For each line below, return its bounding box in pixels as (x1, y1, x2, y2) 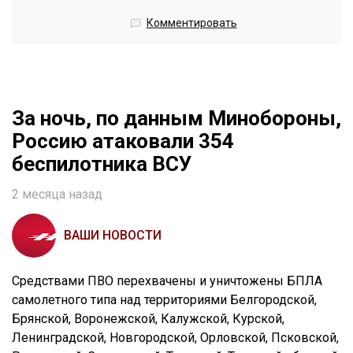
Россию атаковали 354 (12, 129, 234, 154)
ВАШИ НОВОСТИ (64, 228, 162, 243)
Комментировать (146, 17, 237, 30)
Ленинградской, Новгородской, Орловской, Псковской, (12, 330, 339, 346)
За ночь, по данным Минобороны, (12, 106, 341, 131)
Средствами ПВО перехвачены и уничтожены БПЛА (12, 273, 322, 289)
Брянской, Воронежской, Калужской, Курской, (12, 311, 284, 327)
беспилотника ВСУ (12, 152, 191, 176)
